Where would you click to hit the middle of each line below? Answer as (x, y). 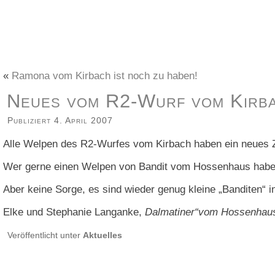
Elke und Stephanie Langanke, (74, 212)
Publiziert (29, 120)
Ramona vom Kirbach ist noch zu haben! (105, 76)
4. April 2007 (83, 120)
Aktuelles (103, 235)
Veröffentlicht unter (44, 235)
